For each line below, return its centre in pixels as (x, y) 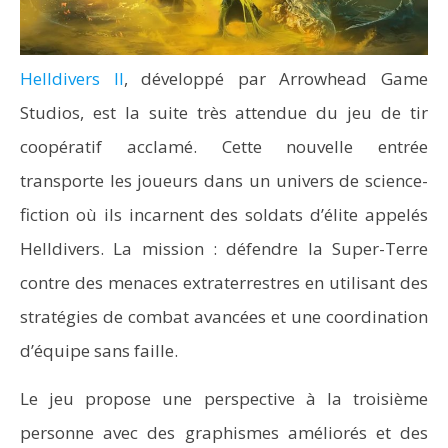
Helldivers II (72, 78)
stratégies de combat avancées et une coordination (224, 316)
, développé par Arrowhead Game (276, 78)
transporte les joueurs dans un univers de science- (224, 180)
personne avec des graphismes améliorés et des (224, 432)
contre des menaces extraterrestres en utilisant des (224, 282)
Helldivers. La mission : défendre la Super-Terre (224, 248)
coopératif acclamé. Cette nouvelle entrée (224, 146)
